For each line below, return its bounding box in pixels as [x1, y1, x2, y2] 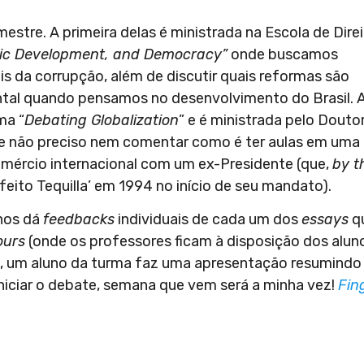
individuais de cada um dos [115, 210, 301, 228]
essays [301, 210, 349, 228]
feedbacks [43, 210, 115, 228]
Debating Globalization [24, 110, 179, 129]
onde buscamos [227, 45, 338, 63]
